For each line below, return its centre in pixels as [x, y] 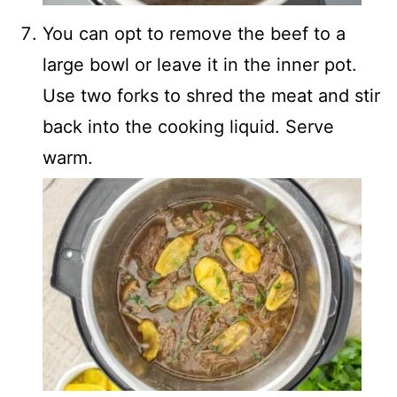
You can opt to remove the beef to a [194, 34]
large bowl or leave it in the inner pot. [200, 65]
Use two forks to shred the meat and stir [211, 96]
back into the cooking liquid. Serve [188, 127]
